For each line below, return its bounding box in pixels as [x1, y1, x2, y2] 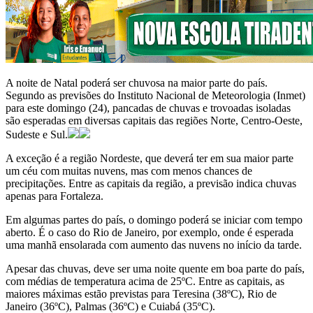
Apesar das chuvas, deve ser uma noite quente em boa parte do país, [6, 263, 305, 275]
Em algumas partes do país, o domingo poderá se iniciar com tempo [6, 214, 303, 226]
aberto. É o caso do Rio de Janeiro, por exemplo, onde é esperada [6, 226, 293, 239]
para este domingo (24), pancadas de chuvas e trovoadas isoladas [6, 102, 291, 115]
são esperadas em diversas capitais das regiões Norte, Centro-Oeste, [6, 115, 303, 127]
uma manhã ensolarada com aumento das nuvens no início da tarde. [6, 239, 302, 252]
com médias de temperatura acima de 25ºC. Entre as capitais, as [6, 275, 284, 288]
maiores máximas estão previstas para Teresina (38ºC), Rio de [6, 288, 277, 300]
